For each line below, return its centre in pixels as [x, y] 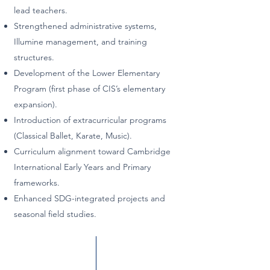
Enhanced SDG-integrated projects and [89, 198]
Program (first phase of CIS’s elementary [89, 89]
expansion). [36, 104]
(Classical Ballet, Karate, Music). [73, 136]
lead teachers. [41, 10]
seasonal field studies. [55, 214]
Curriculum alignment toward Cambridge [92, 151]
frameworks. [37, 183]
